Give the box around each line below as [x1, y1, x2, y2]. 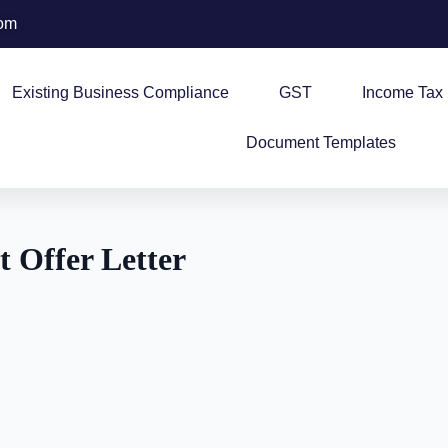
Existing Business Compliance [11, 84, 229, 101]
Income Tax [361, 84, 443, 101]
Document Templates [245, 134, 396, 151]
